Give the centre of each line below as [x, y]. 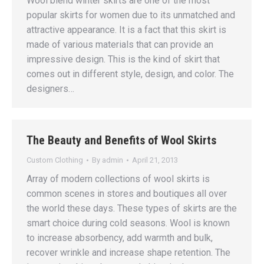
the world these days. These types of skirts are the [132, 208]
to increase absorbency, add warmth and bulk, [120, 238]
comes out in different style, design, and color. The [130, 74]
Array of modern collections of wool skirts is [118, 179]
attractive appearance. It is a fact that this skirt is [126, 30]
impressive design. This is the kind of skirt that [123, 59]
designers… [50, 89]
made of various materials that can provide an [120, 44]
